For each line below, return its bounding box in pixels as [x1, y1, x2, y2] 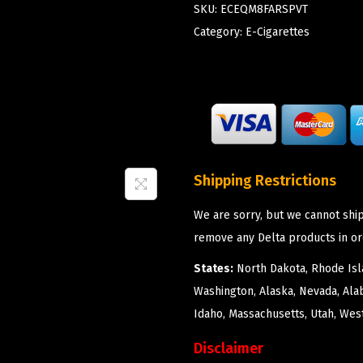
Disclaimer [194, 339, 263, 357]
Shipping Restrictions [194, 171, 336, 190]
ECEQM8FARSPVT [220, 2, 308, 16]
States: [194, 261, 233, 275]
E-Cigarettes [246, 24, 310, 39]
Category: [194, 24, 246, 39]
